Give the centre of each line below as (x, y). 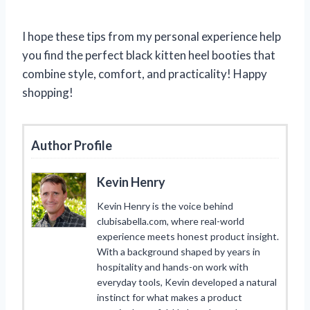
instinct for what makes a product (170, 297)
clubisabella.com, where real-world (171, 221)
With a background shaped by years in (179, 251)
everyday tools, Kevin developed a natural (187, 282)
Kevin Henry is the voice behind (165, 206)
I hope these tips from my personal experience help (152, 36)
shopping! (48, 92)
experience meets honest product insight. (188, 236)
